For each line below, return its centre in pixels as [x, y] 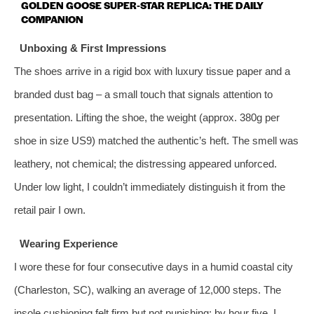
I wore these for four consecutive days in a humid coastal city [153, 266]
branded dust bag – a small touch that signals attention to [143, 94]
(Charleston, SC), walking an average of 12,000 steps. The [148, 289]
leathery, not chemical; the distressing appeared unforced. [145, 163]
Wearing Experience [68, 243]
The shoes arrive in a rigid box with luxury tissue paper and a [152, 71]
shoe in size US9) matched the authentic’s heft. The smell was [156, 140]
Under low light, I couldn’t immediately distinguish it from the [150, 186]
